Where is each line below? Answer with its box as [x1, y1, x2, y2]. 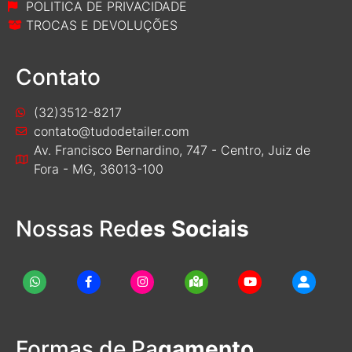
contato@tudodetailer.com [33, 123, 189, 139]
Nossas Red [16, 214, 140, 242]
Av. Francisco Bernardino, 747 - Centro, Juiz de [33, 141, 310, 158]
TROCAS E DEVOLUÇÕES [25, 16, 178, 33]
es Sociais [140, 214, 249, 242]
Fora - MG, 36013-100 [33, 160, 163, 177]
